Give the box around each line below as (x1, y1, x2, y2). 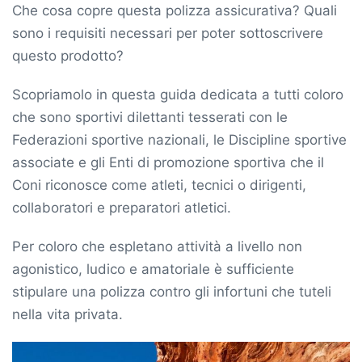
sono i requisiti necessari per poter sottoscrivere (12, 25, 323, 42)
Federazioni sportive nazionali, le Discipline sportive (12, 132, 347, 149)
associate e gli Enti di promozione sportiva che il (12, 154, 324, 171)
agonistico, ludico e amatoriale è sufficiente (12, 261, 294, 278)
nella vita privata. (12, 306, 123, 323)
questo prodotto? (12, 48, 124, 65)
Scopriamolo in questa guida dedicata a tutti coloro (12, 86, 343, 103)
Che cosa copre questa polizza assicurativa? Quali (12, 2, 337, 19)
